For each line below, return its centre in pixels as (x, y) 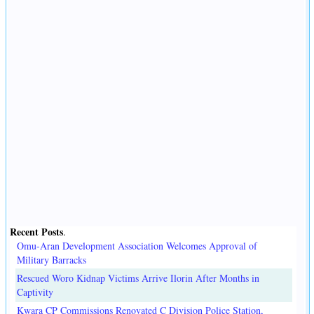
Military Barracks (52, 260)
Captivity (35, 292)
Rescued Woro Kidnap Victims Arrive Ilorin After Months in (138, 278)
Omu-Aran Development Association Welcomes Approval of (137, 246)
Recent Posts (36, 232)
